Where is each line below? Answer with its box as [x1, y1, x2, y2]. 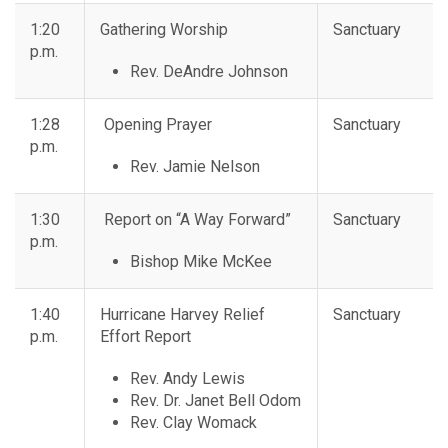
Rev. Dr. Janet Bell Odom [130, 391, 301, 411]
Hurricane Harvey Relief [100, 305, 265, 325]
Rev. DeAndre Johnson [130, 62, 288, 82]
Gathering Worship [100, 20, 228, 40]
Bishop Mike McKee [130, 252, 272, 272]
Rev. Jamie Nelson [130, 157, 260, 177]
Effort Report [100, 327, 191, 347]
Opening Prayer [100, 115, 212, 135]
